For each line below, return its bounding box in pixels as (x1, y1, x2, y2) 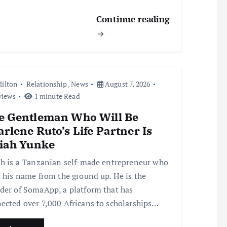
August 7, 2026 (103, 79, 150, 89)
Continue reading (96, 13, 170, 25)
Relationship (26, 79, 67, 89)
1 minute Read (32, 91, 80, 101)
